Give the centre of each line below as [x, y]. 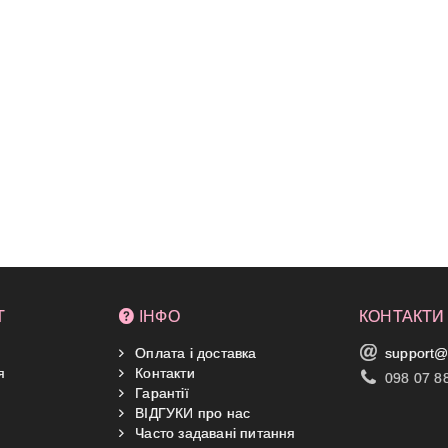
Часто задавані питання [213, 432]
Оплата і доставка [194, 352]
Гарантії [160, 392]
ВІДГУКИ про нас [191, 412]
